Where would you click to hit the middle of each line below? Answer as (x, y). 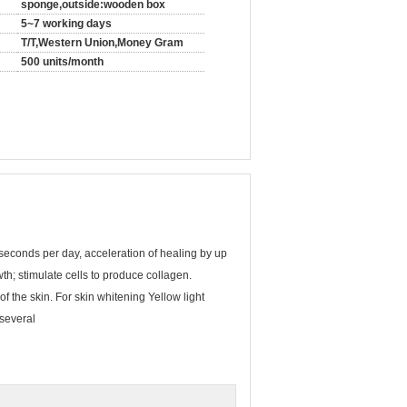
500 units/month (62, 62)
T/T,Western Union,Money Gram (102, 43)
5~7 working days (66, 24)
